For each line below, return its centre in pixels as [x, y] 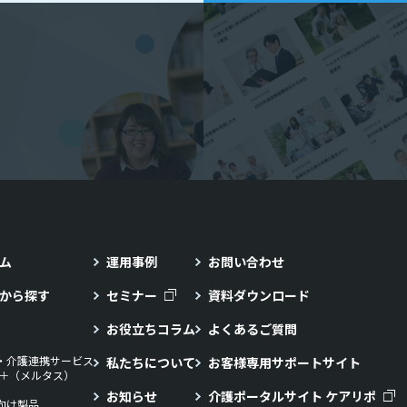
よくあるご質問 [253, 329]
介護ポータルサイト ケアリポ [292, 396]
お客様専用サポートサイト [284, 362]
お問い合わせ [246, 262]
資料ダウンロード [259, 295]
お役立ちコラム [151, 329]
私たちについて [151, 362]
